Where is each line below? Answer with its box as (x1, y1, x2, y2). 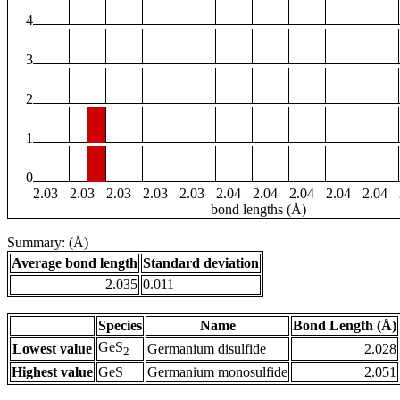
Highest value (12, 364, 93, 380)
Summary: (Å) (7, 235, 88, 251)
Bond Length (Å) (293, 318, 396, 334)
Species (98, 318, 142, 334)
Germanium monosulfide (147, 364, 287, 380)
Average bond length (12, 255, 137, 271)
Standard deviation (143, 255, 259, 271)
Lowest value (12, 341, 92, 357)
